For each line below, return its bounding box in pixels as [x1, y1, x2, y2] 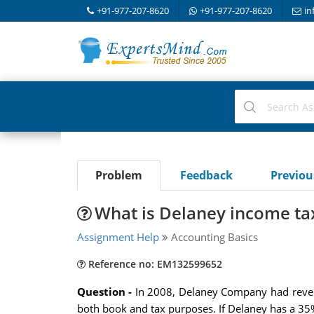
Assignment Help [76, 230, 159, 244]
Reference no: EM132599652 [85, 257, 222, 271]
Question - [76, 285, 135, 299]
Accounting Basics [168, 230, 258, 244]
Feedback [179, 168, 233, 183]
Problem [95, 168, 142, 183]
